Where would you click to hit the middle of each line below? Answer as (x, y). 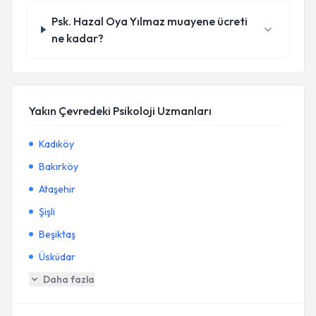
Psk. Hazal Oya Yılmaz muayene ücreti (149, 21)
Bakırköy (59, 166)
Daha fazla (69, 279)
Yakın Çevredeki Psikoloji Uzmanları (120, 111)
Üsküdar (57, 257)
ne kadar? (77, 38)
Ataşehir (57, 189)
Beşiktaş (57, 234)
